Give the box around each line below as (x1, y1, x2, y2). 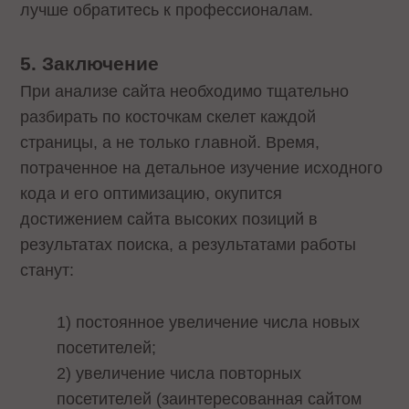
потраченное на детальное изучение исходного (20, 159, 383, 178)
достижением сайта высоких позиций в (20, 210, 319, 229)
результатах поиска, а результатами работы (20, 236, 357, 255)
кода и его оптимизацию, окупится (20, 184, 283, 204)
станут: (20, 261, 75, 280)
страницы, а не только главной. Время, (20, 133, 320, 152)
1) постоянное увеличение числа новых (57, 312, 361, 331)
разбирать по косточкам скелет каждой (20, 108, 317, 127)
